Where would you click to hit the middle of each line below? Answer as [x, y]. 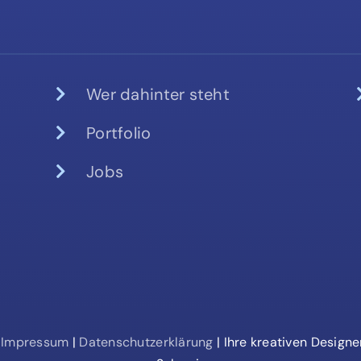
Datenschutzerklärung [148, 342]
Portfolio [119, 133]
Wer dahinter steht [158, 94]
